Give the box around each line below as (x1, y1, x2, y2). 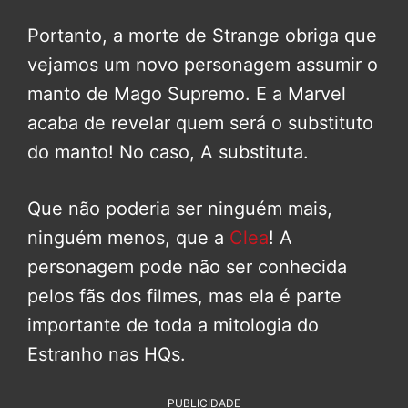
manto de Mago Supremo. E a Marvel (27, 82, 346, 105)
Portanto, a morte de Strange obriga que (27, 24, 377, 46)
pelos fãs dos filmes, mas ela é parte (27, 284, 342, 307)
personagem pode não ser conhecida (27, 255, 347, 278)
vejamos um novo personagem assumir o (27, 53, 378, 76)
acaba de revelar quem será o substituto (27, 111, 373, 134)
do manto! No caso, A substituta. (27, 140, 309, 163)
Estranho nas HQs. (27, 342, 186, 365)
